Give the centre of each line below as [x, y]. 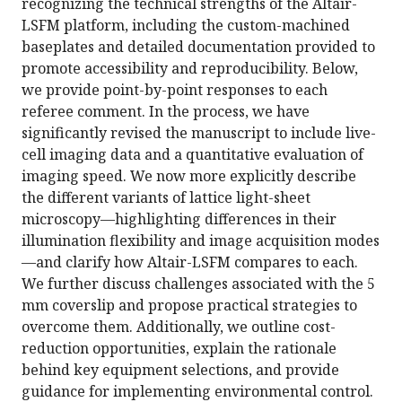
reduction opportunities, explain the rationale [179, 349]
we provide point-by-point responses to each [175, 90]
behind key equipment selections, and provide [180, 370]
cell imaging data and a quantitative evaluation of [192, 155]
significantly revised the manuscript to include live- [199, 133]
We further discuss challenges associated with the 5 [198, 284]
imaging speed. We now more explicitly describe [189, 176]
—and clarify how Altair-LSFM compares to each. [190, 262]
